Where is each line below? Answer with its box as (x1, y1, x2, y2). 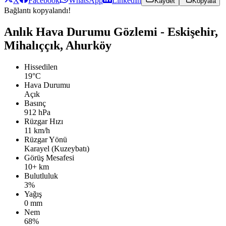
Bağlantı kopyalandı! (4, 6, 71, 15)
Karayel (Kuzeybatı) (24, 144, 89, 153)
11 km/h (24, 126, 50, 135)
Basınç (24, 98, 46, 107)
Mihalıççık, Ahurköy (4, 38, 111, 52)
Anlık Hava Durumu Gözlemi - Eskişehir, (4, 25, 218, 38)
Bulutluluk (24, 171, 58, 180)
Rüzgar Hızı (24, 117, 63, 126)
